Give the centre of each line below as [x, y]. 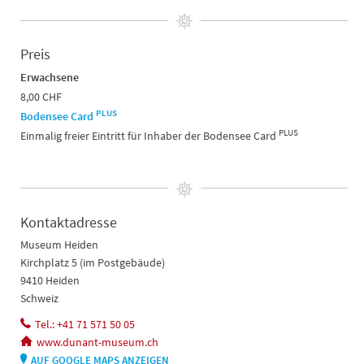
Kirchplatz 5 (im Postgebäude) [93, 262]
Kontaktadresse [69, 222]
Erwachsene [50, 78]
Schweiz [39, 298]
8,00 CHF [41, 97]
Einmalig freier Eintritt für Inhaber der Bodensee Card [149, 136]
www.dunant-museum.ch [97, 342]
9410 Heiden [50, 280]
